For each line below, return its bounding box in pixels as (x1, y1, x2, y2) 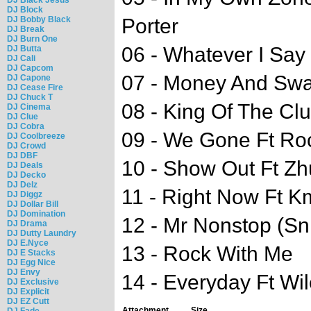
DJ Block (7, 4, 43, 15)
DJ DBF (7, 150, 37, 160)
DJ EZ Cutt (7, 296, 49, 306)
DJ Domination (7, 208, 65, 219)
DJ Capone (7, 72, 51, 83)
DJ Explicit (7, 286, 49, 296)
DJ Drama (7, 218, 47, 228)
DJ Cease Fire (7, 82, 63, 92)
